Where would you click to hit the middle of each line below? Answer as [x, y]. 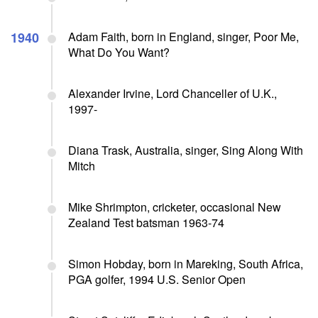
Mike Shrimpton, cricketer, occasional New [175, 207]
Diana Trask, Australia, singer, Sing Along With [186, 150]
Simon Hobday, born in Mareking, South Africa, [186, 263]
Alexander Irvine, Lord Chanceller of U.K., [172, 93]
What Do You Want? [119, 52]
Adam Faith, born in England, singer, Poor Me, [183, 36]
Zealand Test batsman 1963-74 [146, 222]
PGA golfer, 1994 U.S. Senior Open [157, 279]
